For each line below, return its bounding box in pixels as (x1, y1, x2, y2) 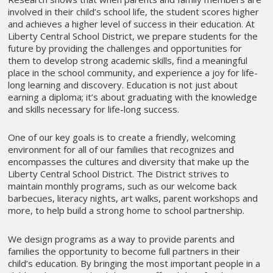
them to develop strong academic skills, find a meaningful (8, 54, 248, 67)
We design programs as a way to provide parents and (8, 232, 235, 245)
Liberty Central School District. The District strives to (8, 168, 230, 180)
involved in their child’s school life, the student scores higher (8, 5, 260, 18)
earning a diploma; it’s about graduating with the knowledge (8, 91, 258, 104)
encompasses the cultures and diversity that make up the (8, 155, 250, 168)
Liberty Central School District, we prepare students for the (8, 30, 258, 43)
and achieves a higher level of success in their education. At (8, 18, 255, 30)
